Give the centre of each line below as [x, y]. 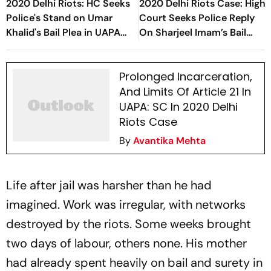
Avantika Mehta [169, 141]
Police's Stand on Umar [59, 18]
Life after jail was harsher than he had [109, 185]
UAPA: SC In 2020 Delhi [178, 107]
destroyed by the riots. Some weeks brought [129, 224]
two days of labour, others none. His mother [126, 243]
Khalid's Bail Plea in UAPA [63, 32]
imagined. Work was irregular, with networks [126, 204]
